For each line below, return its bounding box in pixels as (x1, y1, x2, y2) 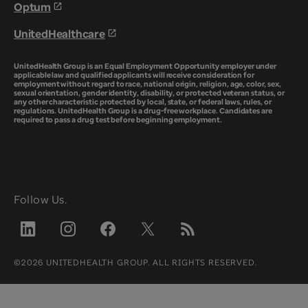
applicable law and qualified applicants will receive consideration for (14, 69, 255, 80)
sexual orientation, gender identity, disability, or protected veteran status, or (14, 87, 285, 98)
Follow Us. (14, 192, 67, 207)
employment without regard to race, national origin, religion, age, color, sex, (14, 78, 281, 89)
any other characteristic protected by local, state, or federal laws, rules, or (14, 96, 272, 107)
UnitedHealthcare (14, 26, 105, 41)
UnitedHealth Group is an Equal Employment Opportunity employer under (14, 60, 277, 71)
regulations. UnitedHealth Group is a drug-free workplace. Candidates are (14, 105, 273, 115)
